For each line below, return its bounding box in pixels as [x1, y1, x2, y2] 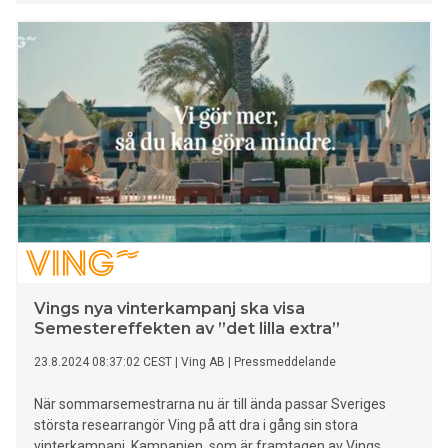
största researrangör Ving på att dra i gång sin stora [34, 417, 358, 434]
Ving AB [181, 355, 225, 370]
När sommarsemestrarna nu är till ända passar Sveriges [34, 396, 386, 413]
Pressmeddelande [234, 355, 336, 370]
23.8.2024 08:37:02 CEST [34, 355, 172, 370]
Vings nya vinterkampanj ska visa [34, 299, 305, 319]
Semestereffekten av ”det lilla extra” [34, 319, 340, 339]
